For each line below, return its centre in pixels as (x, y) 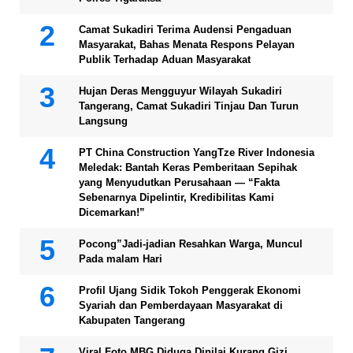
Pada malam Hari (121, 259)
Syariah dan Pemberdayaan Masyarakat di (181, 306)
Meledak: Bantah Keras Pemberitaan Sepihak (188, 168)
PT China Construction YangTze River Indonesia (197, 153)
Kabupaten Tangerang (132, 321)
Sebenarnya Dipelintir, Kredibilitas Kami (176, 198)
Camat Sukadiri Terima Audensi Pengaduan (185, 30)
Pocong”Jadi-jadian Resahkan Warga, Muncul (191, 244)
